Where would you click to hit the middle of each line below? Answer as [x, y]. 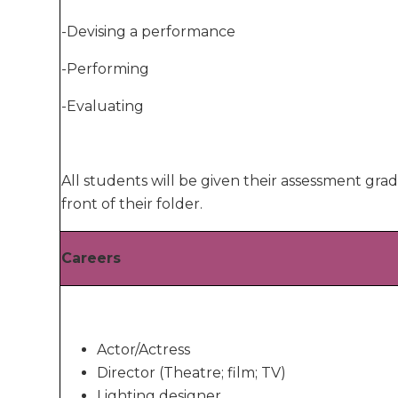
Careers [92, 258]
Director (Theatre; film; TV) [192, 372]
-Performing [106, 68]
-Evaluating [103, 106]
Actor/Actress [144, 349]
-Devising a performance [149, 31]
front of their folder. [132, 203]
